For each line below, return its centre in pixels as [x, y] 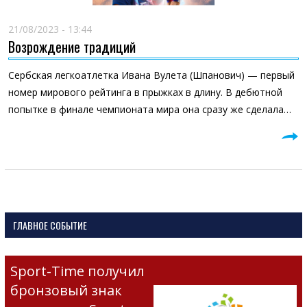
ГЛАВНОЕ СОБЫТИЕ [50, 225]
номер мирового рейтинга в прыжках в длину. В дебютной [145, 92]
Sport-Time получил [77, 271]
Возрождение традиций [72, 47]
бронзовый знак [66, 290]
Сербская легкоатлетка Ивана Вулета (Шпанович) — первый [151, 75]
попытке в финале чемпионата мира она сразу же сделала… [149, 109]
